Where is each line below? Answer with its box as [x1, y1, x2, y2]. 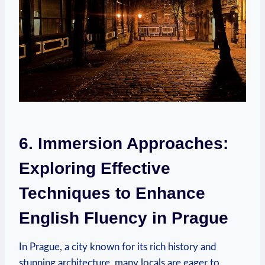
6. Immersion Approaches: [19, 134, 228, 153]
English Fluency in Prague [19, 208, 228, 227]
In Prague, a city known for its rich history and [19, 241, 216, 252]
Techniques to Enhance [19, 183, 205, 202]
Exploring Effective [19, 159, 170, 177]
